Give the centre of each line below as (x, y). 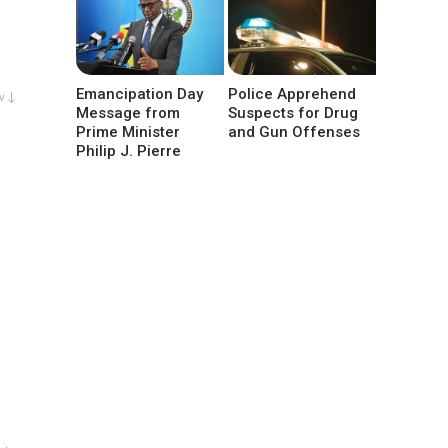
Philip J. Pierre (128, 151)
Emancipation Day (139, 94)
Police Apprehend (292, 94)
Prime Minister (128, 132)
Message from (128, 113)
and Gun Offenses (294, 132)
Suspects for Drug (293, 113)
